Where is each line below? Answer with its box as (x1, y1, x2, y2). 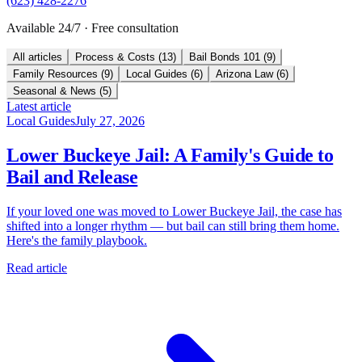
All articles (13, 51, 62, 64)
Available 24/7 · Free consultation (6, 21, 179, 36)
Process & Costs (75, 51, 155, 64)
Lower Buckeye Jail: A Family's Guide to (6, 145, 334, 166)
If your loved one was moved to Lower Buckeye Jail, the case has (6, 204, 342, 219)
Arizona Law (216, 68, 273, 81)
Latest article (6, 99, 71, 114)
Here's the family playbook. (6, 234, 147, 248)
